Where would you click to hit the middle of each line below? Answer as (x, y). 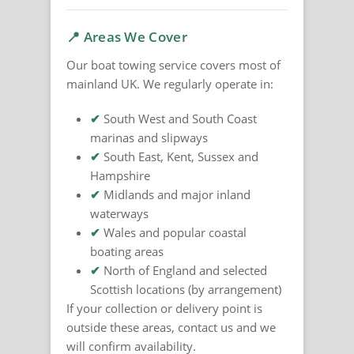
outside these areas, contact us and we (171, 328)
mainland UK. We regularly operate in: (170, 84)
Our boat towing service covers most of (173, 65)
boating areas (127, 252)
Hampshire (120, 176)
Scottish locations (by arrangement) (186, 290)
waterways (119, 214)
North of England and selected (184, 271)
